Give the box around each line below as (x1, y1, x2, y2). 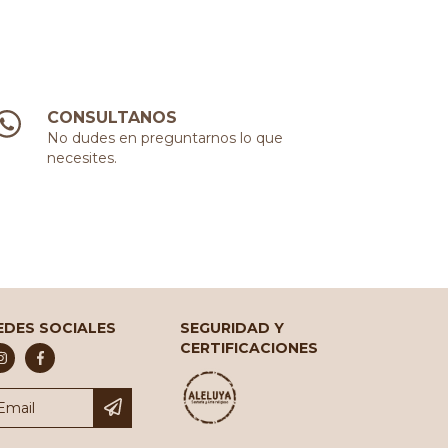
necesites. (47, 149, 118, 168)
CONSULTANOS (47, 108, 178, 128)
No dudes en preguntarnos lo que (47, 129, 284, 148)
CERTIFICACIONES (180, 339, 319, 358)
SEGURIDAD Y (180, 319, 285, 338)
